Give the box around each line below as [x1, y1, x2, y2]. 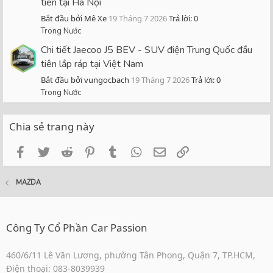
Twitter [51, 143, 87, 158]
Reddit [74, 143, 107, 158]
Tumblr [120, 143, 158, 158]
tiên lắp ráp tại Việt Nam [41, 57, 143, 71]
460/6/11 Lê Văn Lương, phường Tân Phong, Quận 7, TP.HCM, [6, 249, 255, 261]
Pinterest [97, 143, 142, 158]
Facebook [27, 143, 75, 158]
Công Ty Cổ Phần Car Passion [6, 221, 147, 235]
